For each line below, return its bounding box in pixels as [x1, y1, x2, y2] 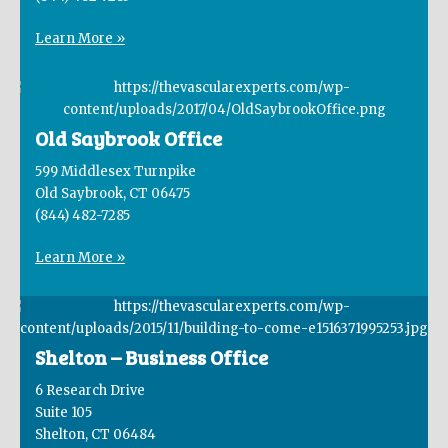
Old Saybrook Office [35, 124, 222, 153]
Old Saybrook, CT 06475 [35, 185, 190, 203]
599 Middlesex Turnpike [35, 163, 196, 181]
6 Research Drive [35, 382, 145, 400]
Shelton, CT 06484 [35, 426, 156, 444]
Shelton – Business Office [35, 343, 268, 372]
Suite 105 [35, 404, 92, 422]
